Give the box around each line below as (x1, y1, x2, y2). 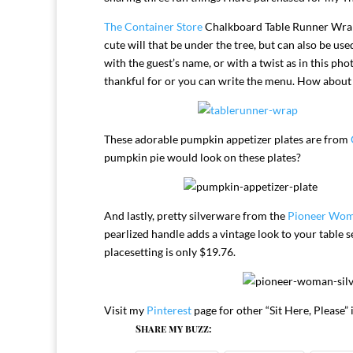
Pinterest (147, 303, 191, 317)
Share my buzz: (136, 322, 211, 335)
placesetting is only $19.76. (104, 245, 236, 258)
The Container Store (104, 20, 203, 33)
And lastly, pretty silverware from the (104, 209, 288, 222)
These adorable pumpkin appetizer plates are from (104, 132, 351, 146)
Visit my (104, 303, 147, 317)
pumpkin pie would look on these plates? (104, 150, 301, 164)
